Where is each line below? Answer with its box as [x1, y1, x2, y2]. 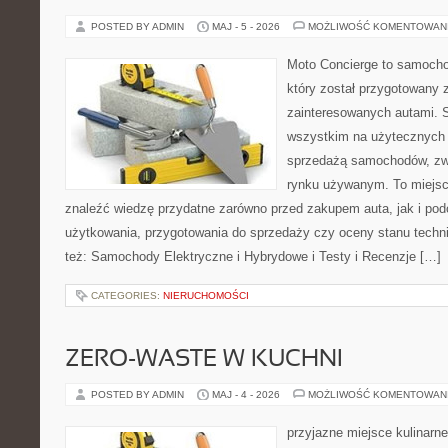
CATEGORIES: [91, 290, 163, 301]
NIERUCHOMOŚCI [163, 290, 249, 301]
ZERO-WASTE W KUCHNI [65, 349, 343, 371]
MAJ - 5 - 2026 [212, 21, 280, 32]
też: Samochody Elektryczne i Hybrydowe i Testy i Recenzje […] [65, 249, 441, 264]
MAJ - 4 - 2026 [212, 389, 280, 400]
